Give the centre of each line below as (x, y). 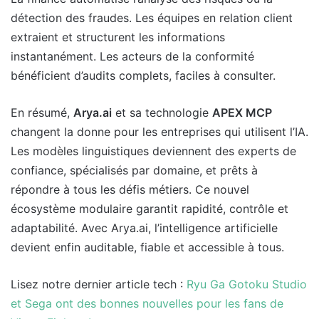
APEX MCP (242, 113)
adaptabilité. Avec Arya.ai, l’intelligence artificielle (144, 228)
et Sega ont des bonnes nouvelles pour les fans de (147, 304)
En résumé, (42, 113)
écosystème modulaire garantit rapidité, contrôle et (150, 209)
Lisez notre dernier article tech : (99, 284)
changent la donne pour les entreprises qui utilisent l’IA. (159, 132)
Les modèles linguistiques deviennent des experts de (153, 151)
